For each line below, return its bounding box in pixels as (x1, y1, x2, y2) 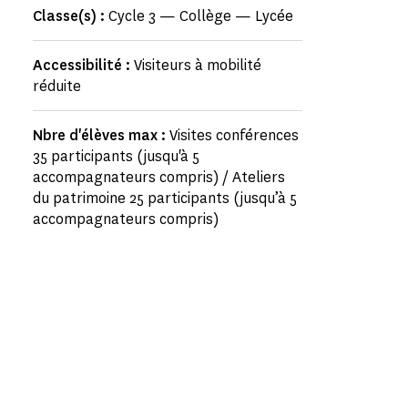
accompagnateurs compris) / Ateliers (33, 168, 285, 187)
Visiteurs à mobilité (134, 56, 261, 75)
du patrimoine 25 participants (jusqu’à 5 (33, 189, 297, 208)
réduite (33, 76, 81, 96)
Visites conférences (169, 126, 299, 145)
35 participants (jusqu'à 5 (33, 147, 199, 166)
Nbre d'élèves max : (33, 126, 169, 145)
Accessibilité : (33, 56, 134, 75)
